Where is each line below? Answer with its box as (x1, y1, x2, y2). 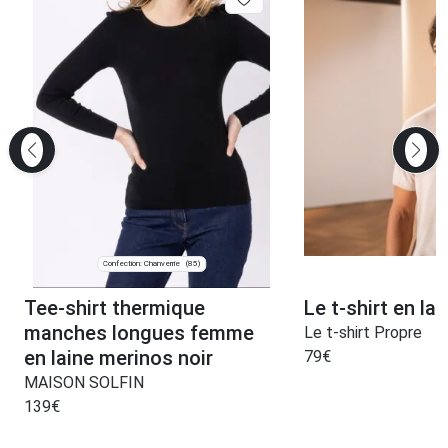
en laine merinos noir (24, 345, 213, 370)
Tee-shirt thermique (24, 295, 205, 320)
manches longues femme (24, 320, 254, 345)
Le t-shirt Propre (303, 322, 422, 342)
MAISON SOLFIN (24, 372, 144, 392)
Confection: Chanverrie (103, 258, 181, 268)
